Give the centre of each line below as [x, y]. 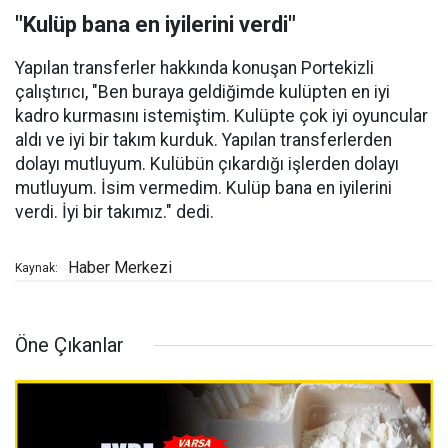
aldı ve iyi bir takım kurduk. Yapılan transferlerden [203, 140]
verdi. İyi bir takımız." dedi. [114, 212]
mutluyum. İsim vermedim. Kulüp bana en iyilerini [203, 188]
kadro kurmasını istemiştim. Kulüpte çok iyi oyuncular [221, 116]
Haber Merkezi [120, 268]
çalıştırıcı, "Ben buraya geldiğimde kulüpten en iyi [202, 92]
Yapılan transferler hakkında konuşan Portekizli [194, 68]
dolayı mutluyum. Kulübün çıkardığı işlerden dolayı [207, 164]
